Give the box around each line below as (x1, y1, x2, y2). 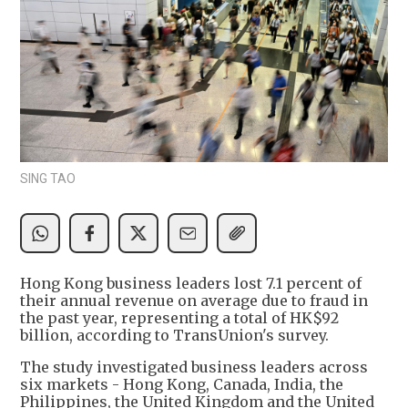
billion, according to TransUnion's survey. (20, 326, 329, 345)
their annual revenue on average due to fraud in (20, 291, 368, 311)
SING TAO (20, 171, 76, 187)
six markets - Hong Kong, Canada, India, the (20, 375, 343, 394)
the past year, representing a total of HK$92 (20, 309, 339, 328)
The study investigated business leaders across (20, 358, 368, 377)
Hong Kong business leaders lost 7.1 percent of (20, 274, 362, 293)
